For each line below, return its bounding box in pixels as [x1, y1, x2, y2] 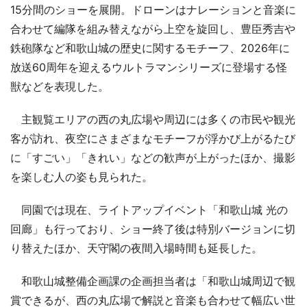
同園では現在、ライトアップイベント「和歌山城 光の [10, 202, 288, 217]
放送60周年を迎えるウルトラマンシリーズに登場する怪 [10, 60, 287, 74]
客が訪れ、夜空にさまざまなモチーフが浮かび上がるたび [10, 131, 295, 145]
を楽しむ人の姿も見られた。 [10, 169, 153, 184]
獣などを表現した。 [10, 79, 109, 93]
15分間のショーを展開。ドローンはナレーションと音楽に [10, 2, 296, 16]
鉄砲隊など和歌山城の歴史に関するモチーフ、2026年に [10, 40, 290, 55]
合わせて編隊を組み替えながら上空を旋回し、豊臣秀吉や [10, 21, 295, 36]
